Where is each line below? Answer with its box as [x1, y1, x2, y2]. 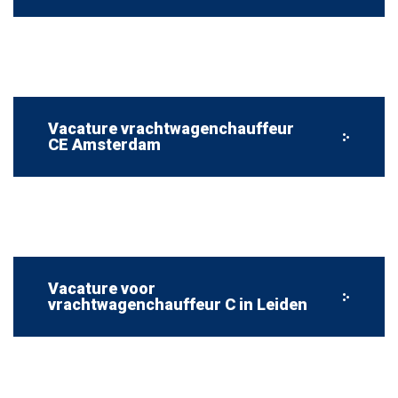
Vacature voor [48, 279, 155, 298]
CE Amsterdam [48, 135, 161, 154]
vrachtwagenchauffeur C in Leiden [48, 295, 307, 314]
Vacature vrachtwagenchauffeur [48, 119, 294, 138]
